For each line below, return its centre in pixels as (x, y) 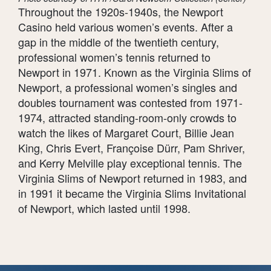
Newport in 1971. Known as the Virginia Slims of (135, 72)
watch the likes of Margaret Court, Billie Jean (126, 132)
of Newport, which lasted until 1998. (104, 208)
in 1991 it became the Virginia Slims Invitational (132, 193)
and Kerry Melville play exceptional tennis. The (130, 162)
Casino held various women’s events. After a (126, 26)
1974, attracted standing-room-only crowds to (127, 117)
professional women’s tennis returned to (114, 57)
